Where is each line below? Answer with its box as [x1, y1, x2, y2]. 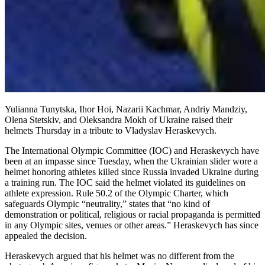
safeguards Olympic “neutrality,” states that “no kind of [5, 198, 210, 209]
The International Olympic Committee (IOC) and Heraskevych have [5, 145, 259, 156]
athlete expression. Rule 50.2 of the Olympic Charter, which [5, 188, 228, 198]
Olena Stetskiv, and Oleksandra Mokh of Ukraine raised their [5, 114, 232, 125]
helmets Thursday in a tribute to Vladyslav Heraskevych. [5, 125, 216, 135]
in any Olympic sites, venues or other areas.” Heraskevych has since [5, 219, 258, 230]
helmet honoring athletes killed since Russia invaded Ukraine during [5, 166, 258, 177]
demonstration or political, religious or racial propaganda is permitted [5, 209, 260, 219]
